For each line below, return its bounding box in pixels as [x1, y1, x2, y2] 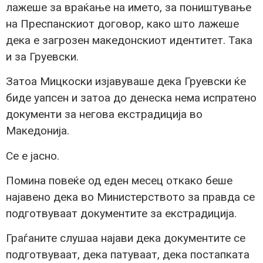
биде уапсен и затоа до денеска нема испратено [6, 91, 257, 105]
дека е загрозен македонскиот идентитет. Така [6, 33, 252, 47]
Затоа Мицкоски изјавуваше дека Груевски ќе [6, 75, 246, 89]
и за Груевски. [6, 49, 79, 63]
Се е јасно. [6, 149, 59, 163]
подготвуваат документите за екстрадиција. [6, 207, 237, 221]
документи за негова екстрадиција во [6, 107, 203, 122]
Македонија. [6, 124, 69, 138]
